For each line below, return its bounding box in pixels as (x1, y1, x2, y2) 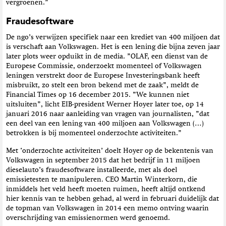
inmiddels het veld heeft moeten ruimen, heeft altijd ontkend (6, 185, 205, 193)
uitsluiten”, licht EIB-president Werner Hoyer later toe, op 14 (6, 100, 204, 108)
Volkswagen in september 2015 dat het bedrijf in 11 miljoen (6, 156, 200, 164)
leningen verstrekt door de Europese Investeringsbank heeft (6, 72, 200, 79)
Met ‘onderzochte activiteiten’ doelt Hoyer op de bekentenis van (6, 147, 213, 154)
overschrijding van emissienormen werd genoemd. (6, 214, 170, 221)
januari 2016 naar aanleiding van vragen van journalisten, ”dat (6, 110, 209, 118)
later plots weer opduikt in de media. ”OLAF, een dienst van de (6, 52, 208, 60)
